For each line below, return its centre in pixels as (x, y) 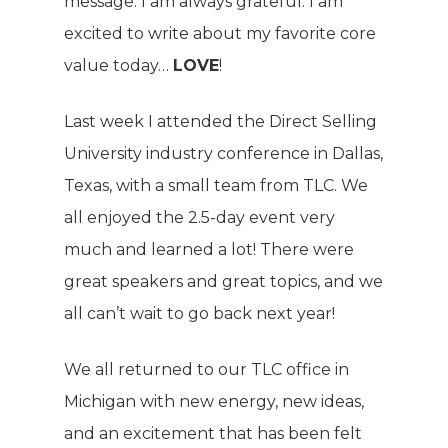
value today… (118, 65)
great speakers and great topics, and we (223, 281)
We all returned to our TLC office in (206, 369)
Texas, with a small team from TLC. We (216, 185)
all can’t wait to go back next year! (199, 313)
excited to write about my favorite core (220, 33)
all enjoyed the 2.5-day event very (199, 217)
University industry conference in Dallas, (223, 153)
